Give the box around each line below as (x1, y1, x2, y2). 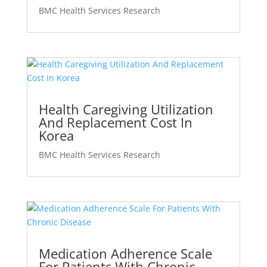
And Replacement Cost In (38, 113, 193, 132)
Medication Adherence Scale (38, 244, 212, 263)
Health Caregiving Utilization (38, 100, 213, 119)
